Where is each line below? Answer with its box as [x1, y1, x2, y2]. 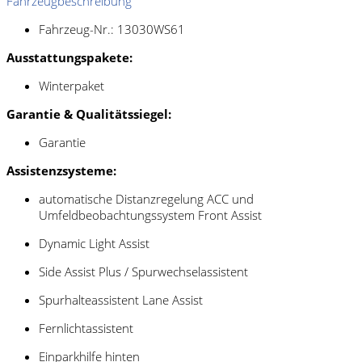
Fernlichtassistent [39, 320, 133, 337]
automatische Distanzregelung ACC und [39, 191, 254, 208]
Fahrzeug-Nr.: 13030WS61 [39, 21, 185, 38]
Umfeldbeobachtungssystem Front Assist [39, 207, 262, 224]
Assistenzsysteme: [6, 162, 116, 179]
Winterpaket [39, 78, 104, 95]
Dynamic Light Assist [39, 235, 149, 252]
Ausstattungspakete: [6, 49, 133, 66]
